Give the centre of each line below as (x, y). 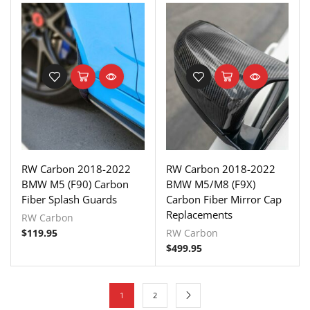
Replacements (199, 214)
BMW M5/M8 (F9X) (210, 184)
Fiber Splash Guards (69, 199)
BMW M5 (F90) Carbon (75, 184)
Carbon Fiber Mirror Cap (224, 199)
